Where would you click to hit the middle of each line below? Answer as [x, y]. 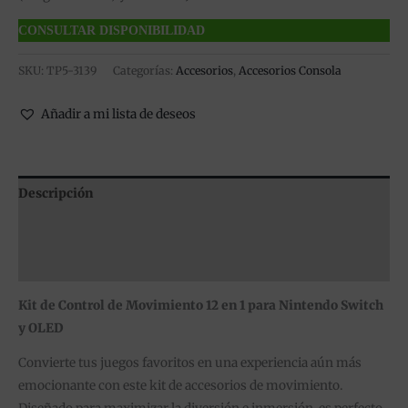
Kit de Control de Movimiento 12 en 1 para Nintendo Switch [201, 305]
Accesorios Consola [290, 70]
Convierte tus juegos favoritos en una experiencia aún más [190, 363]
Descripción [56, 193]
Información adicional [88, 229]
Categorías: [144, 70]
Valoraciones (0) [67, 264]
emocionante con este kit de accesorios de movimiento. [180, 386]
